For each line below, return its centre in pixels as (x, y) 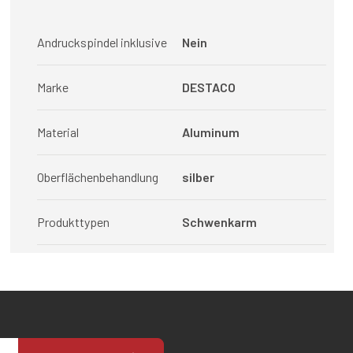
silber (198, 177)
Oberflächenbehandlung (98, 177)
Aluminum (210, 132)
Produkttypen (74, 222)
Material (58, 132)
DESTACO (208, 87)
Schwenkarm (219, 222)
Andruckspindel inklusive (102, 42)
